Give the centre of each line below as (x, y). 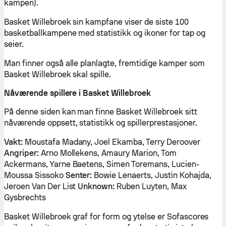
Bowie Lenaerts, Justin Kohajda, (152, 175)
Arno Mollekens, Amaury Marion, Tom (107, 153)
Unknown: (96, 186)
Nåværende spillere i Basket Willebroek (77, 93)
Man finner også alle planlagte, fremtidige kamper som (104, 63)
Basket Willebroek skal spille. (58, 74)
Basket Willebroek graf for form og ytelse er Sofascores (106, 217)
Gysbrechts (25, 197)
